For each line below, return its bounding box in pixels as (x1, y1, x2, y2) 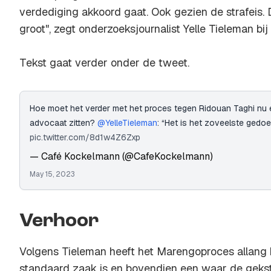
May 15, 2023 (30, 169, 75, 179)
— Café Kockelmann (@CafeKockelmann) (30, 149, 213, 163)
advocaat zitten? (30, 117, 97, 128)
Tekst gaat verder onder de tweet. (19, 55, 189, 70)
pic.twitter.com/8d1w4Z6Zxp (30, 131, 140, 143)
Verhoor (19, 211, 99, 231)
